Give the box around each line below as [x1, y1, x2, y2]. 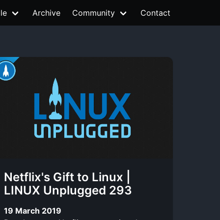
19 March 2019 [4, 205, 61, 216]
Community [72, 8, 115, 18]
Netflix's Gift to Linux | [4, 170, 131, 184]
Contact [140, 8, 170, 18]
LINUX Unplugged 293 [4, 183, 132, 197]
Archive [32, 8, 60, 18]
